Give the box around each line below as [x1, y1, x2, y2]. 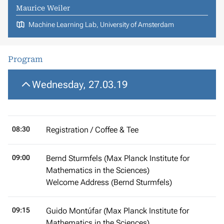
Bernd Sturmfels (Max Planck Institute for [46, 153, 189, 163]
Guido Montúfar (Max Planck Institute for [46, 205, 189, 215]
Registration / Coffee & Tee [46, 124, 138, 134]
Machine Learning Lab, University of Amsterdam [28, 20, 174, 28]
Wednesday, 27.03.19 [32, 78, 127, 90]
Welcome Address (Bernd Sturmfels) [46, 177, 172, 187]
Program [8, 54, 42, 64]
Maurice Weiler [16, 3, 70, 12]
